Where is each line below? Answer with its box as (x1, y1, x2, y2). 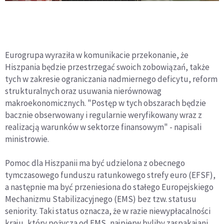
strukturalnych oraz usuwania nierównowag (5, 85, 161, 96)
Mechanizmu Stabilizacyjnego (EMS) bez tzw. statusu (5, 193, 196, 204)
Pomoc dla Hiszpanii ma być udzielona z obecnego (5, 157, 185, 168)
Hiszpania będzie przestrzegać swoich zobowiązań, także (5, 61, 209, 72)
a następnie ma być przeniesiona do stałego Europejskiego (5, 181, 213, 192)
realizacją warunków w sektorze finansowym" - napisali (5, 121, 201, 132)
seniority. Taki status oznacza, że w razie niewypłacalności (5, 205, 210, 216)
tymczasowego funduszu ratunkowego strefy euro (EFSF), (5, 169, 215, 180)
